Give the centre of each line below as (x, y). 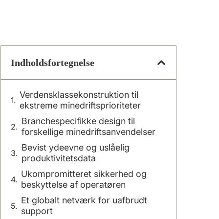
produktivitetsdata (59, 158)
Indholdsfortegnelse (53, 63)
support (37, 211)
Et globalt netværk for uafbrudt (84, 200)
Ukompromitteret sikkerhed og (84, 174)
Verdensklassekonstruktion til (79, 95)
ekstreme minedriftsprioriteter (80, 105)
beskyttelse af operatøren (73, 185)
